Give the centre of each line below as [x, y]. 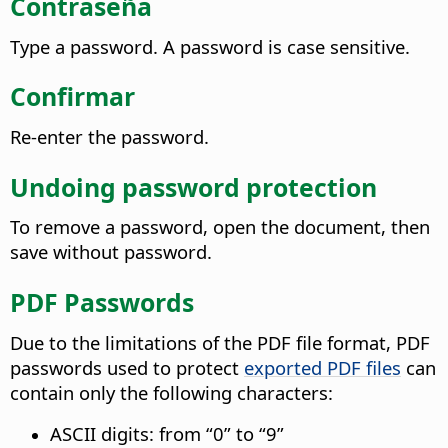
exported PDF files [322, 367]
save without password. [111, 252]
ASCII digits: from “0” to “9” [167, 433]
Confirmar [72, 96]
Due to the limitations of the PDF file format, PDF [220, 342]
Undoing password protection [193, 186]
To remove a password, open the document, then [220, 227]
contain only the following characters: [171, 392]
